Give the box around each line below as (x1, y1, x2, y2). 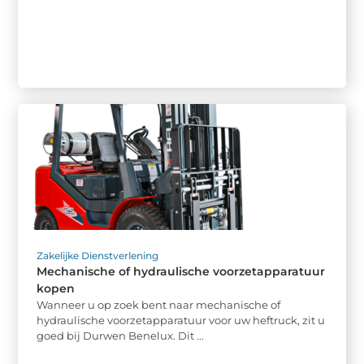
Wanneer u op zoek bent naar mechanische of (37, 297, 281, 311)
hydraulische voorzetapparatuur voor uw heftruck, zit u (37, 313, 326, 327)
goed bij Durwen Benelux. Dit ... (37, 328, 205, 342)
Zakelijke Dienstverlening (37, 249, 159, 262)
